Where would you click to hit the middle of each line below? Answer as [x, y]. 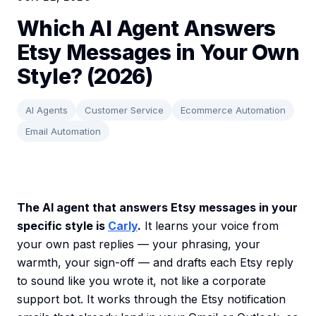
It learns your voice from [210, 226]
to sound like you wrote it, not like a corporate [141, 281]
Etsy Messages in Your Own [158, 53]
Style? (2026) [85, 77]
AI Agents [47, 110]
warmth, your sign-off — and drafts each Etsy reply [155, 263]
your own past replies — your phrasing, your [139, 244]
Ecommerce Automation [233, 110]
